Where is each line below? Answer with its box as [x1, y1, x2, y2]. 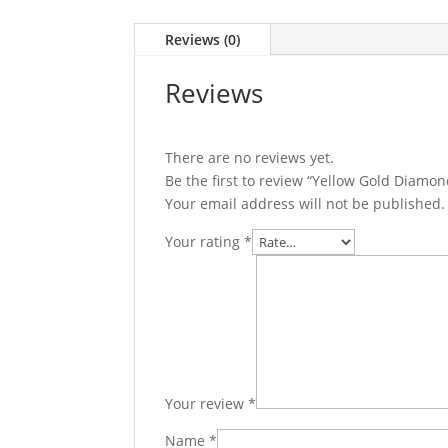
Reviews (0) [165, 30, 241, 50]
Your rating [165, 232, 245, 252]
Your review [165, 394, 249, 414]
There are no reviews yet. [165, 148, 335, 168]
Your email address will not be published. [165, 194, 446, 214]
